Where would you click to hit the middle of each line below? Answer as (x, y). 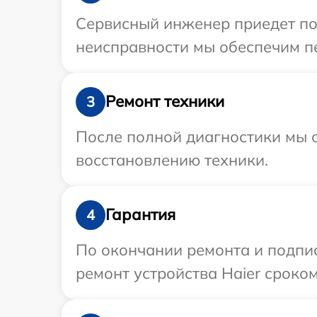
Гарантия (140, 215)
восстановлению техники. (172, 160)
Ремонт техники (165, 102)
